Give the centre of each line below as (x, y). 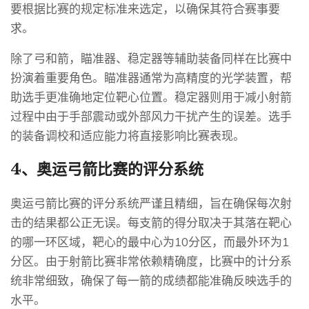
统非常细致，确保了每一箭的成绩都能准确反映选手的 (151, 281)
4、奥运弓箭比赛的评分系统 (107, 170)
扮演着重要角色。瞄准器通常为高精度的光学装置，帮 (151, 78)
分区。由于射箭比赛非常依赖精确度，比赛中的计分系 (151, 261)
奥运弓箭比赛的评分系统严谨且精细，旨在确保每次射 (151, 203)
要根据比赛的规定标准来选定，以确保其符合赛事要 (145, 9)
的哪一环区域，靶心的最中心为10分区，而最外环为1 (150, 242)
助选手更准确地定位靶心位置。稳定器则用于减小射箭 (151, 97)
